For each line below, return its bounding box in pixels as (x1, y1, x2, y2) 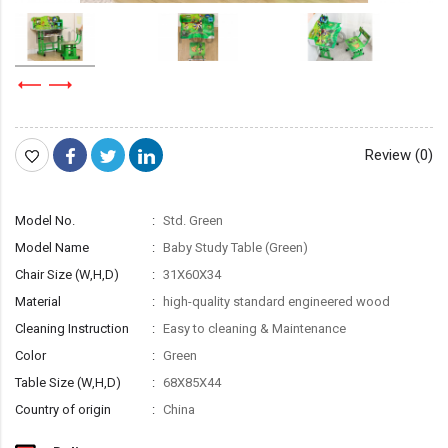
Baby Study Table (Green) (160, 240, 308, 256)
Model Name (15, 240, 89, 256)
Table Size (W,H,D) (15, 375, 121, 391)
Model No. (15, 213, 75, 229)
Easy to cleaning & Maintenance (160, 321, 346, 337)
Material (15, 294, 61, 310)
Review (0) (365, 146, 433, 165)
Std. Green (160, 213, 223, 229)
